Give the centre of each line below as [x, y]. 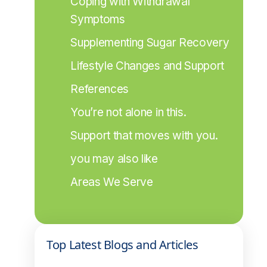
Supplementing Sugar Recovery [150, 43]
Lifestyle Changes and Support [148, 66]
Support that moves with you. [144, 136]
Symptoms [98, 19]
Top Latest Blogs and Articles [122, 245]
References [100, 89]
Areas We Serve [112, 182]
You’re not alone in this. [128, 112]
